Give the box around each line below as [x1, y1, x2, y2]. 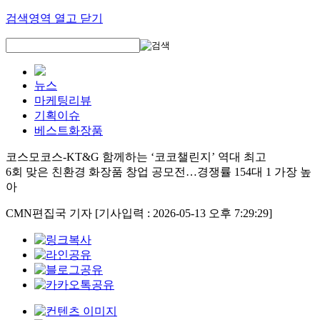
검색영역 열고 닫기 [6, 12, 103, 24]
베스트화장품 [34, 124, 103, 136]
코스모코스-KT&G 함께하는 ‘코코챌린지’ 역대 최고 [6, 151, 266, 163]
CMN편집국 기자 [6, 207, 95, 219]
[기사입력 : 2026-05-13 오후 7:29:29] [95, 207, 272, 219]
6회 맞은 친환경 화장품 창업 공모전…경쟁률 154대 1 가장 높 [6, 166, 311, 178]
